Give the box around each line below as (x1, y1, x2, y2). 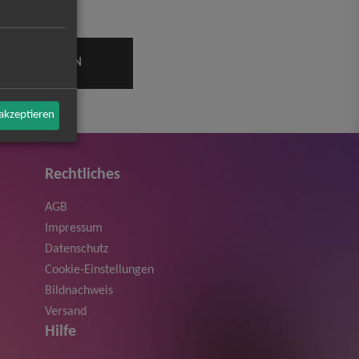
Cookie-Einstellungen (45, 263, 155, 276)
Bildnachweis (45, 284, 114, 297)
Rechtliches (45, 166, 121, 183)
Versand (45, 305, 87, 318)
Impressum (45, 221, 103, 235)
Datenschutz (45, 242, 109, 256)
